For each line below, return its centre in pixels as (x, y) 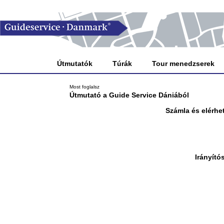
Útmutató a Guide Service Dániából (129, 95)
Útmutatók (75, 63)
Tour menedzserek (183, 63)
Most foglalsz (84, 87)
